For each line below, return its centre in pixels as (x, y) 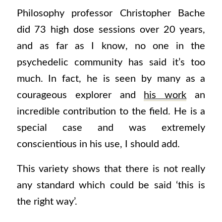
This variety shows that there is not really (111, 169)
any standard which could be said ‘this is (111, 185)
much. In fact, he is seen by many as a (111, 79)
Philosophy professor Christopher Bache (111, 14)
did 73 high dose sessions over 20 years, (111, 30)
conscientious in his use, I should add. (98, 144)
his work (165, 95)
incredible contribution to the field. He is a (111, 112)
